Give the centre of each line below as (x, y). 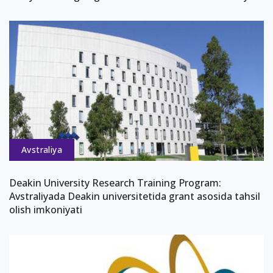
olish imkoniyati (46, 209)
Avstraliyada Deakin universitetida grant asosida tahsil (135, 196)
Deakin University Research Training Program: (115, 183)
